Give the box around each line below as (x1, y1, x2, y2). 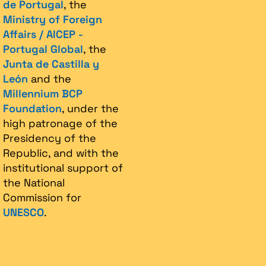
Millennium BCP (3, 87, 83, 100)
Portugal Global (3, 42, 83, 56)
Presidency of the (3, 131, 96, 145)
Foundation (3, 102, 62, 115)
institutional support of (3, 161, 123, 175)
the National (3, 176, 65, 189)
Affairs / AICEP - (3, 27, 83, 41)
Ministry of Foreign (3, 12, 102, 26)
